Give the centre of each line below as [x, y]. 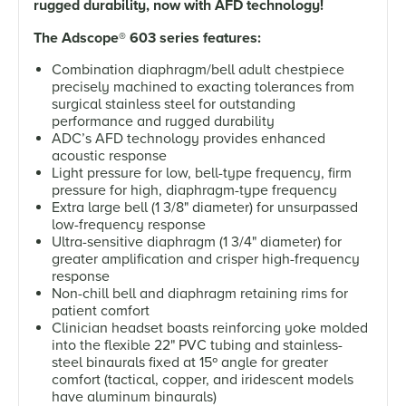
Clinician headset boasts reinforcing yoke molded [210, 328]
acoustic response [109, 155]
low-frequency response [129, 224]
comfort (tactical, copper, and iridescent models [203, 379]
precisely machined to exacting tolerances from [203, 87]
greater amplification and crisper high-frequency [206, 259]
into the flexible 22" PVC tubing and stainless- [197, 345]
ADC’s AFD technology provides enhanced [188, 138]
